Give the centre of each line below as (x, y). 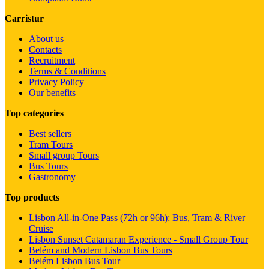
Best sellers (50, 133)
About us (46, 38)
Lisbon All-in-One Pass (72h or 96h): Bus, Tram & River (137, 217)
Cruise (41, 228)
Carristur (24, 18)
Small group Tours (64, 155)
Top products (32, 197)
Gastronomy (52, 177)
